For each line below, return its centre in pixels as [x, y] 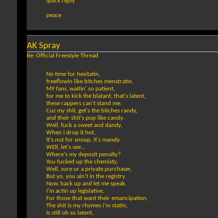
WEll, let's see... [66, 147]
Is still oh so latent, [70, 213]
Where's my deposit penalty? [83, 155]
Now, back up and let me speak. [86, 184]
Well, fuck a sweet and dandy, [84, 126]
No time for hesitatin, [73, 74]
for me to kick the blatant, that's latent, [96, 96]
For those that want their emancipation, [97, 199]
